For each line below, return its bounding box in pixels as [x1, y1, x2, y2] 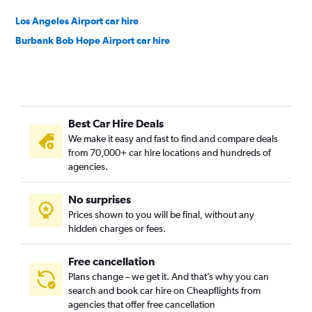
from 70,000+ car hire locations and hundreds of [68, 147, 271, 158]
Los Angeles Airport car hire [15, 15, 139, 26]
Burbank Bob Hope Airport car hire [15, 35, 170, 46]
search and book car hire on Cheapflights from [68, 285, 260, 296]
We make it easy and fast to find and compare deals [68, 133, 278, 144]
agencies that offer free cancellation [68, 299, 215, 310]
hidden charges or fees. [68, 223, 166, 234]
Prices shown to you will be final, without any [68, 209, 254, 220]
